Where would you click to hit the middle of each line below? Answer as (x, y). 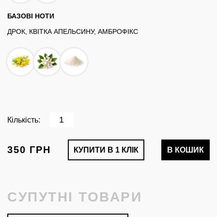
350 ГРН (29, 149)
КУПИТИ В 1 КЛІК (106, 149)
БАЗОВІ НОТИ (31, 16)
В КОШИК (185, 149)
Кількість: (25, 119)
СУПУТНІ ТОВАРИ (75, 197)
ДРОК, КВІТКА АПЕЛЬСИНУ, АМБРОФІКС (73, 32)
